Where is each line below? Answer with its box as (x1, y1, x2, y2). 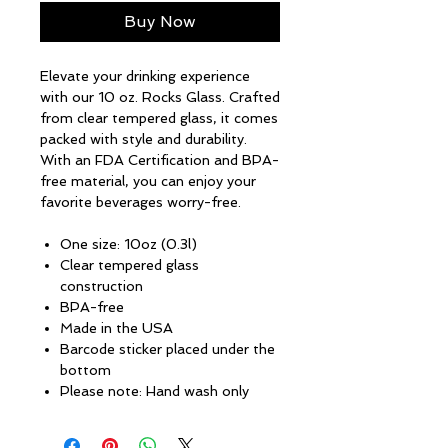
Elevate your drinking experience (40, 68, 250, 84)
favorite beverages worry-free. (40, 194, 241, 210)
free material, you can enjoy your (40, 173, 256, 189)
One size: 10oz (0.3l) (60, 236, 197, 252)
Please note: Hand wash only (60, 383, 249, 399)
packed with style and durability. (40, 131, 247, 147)
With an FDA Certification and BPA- (40, 152, 279, 168)
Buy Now (124, 12, 196, 31)
